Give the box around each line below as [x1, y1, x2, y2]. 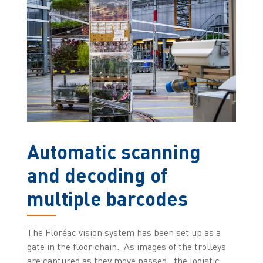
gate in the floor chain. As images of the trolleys [26, 241, 226, 253]
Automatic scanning [26, 139, 201, 164]
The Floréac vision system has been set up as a [26, 227, 221, 239]
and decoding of [26, 163, 167, 187]
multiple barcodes [26, 186, 188, 211]
